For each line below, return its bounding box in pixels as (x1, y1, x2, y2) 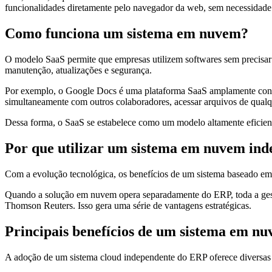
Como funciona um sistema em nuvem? (5, 25, 248, 41)
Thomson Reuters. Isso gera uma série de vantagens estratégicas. (5, 200, 251, 211)
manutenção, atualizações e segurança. (5, 64, 152, 75)
